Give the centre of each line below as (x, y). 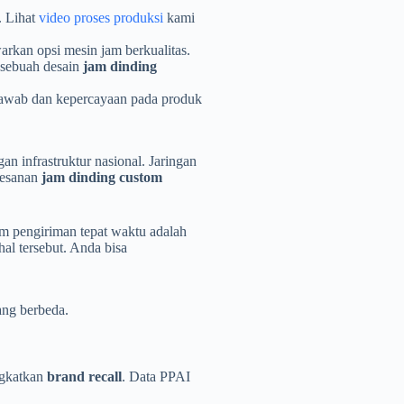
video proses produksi (101, 17)
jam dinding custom (102, 177)
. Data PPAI (156, 377)
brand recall (84, 377)
